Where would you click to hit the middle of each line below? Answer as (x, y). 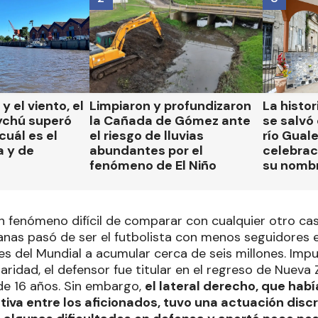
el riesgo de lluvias (146, 136)
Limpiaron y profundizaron (170, 106)
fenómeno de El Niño (153, 165)
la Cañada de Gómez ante (170, 121)
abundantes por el (146, 150)
